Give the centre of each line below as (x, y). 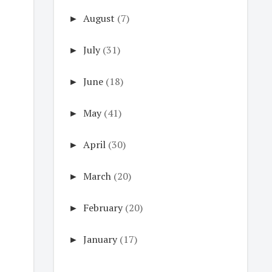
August (99, 18)
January (100, 239)
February (103, 208)
